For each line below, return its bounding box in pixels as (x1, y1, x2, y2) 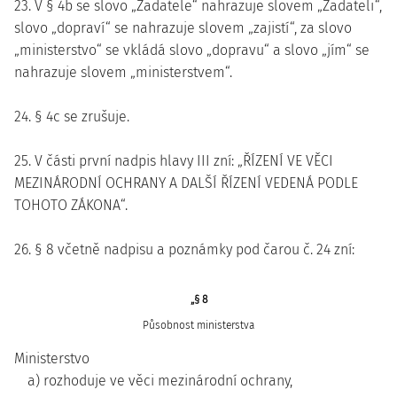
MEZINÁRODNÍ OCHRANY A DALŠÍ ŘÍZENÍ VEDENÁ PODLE (14, 175, 358, 191)
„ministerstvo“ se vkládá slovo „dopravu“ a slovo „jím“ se (14, 42, 370, 58)
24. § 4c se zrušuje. (14, 108, 129, 125)
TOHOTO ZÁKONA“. (14, 197, 128, 214)
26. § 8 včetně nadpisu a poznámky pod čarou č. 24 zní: (14, 241, 354, 258)
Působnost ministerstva (143, 319, 254, 331)
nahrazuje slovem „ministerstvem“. (14, 64, 232, 81)
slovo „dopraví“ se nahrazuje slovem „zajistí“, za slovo (14, 19, 352, 36)
